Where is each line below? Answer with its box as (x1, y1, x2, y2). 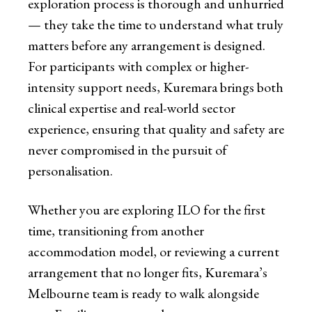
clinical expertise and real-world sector (28, 99, 235, 118)
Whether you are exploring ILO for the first (28, 201, 265, 219)
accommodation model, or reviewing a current (28, 242, 279, 261)
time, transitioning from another (28, 221, 204, 240)
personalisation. (28, 162, 113, 180)
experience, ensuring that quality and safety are (28, 120, 284, 139)
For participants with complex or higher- (28, 57, 249, 76)
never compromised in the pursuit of (28, 141, 227, 159)
